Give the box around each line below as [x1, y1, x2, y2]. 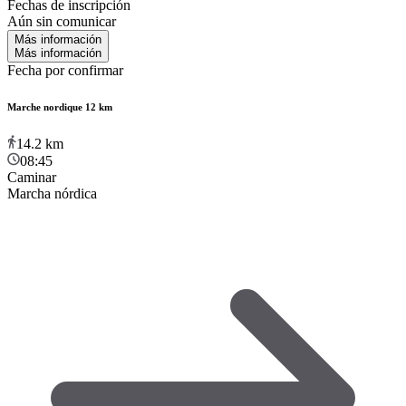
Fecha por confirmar [7, 62, 123, 78]
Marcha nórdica [7, 185, 97, 201]
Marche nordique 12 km [7, 101, 112, 112]
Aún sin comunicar [7, 13, 116, 29]
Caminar [7, 169, 56, 185]
